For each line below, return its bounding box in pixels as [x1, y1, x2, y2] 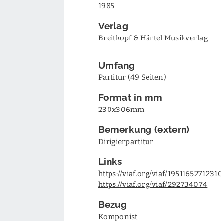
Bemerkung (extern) [98, 122, 190, 135]
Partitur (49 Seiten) [98, 72, 166, 82]
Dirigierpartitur [98, 136, 153, 146]
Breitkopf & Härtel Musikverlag [98, 33, 208, 42]
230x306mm [98, 104, 145, 114]
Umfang [98, 58, 135, 71]
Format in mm [98, 90, 163, 103]
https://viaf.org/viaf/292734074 [98, 179, 208, 189]
